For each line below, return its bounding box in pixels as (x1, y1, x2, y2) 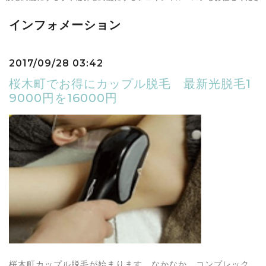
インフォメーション (9, 18, 121, 32)
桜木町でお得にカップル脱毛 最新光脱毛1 (9, 77, 251, 91)
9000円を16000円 (9, 91, 118, 105)
